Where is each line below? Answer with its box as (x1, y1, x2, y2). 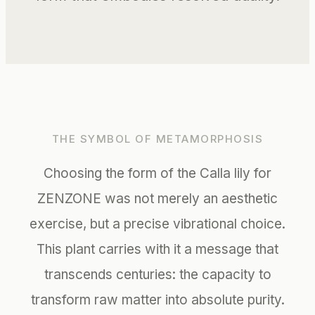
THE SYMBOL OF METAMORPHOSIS (51, 131, 264, 146)
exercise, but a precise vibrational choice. (30, 215, 285, 232)
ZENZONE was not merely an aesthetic (37, 190, 278, 207)
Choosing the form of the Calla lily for (44, 165, 271, 181)
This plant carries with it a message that (37, 240, 278, 257)
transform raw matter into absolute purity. (30, 291, 285, 308)
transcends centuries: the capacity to (44, 266, 271, 283)
